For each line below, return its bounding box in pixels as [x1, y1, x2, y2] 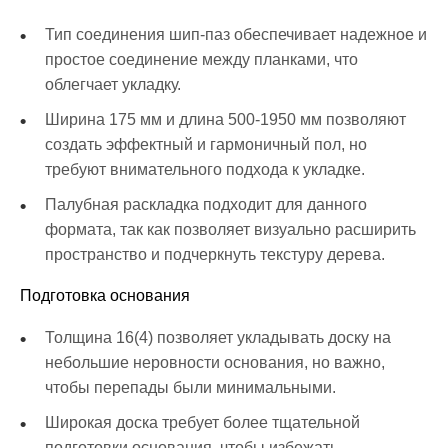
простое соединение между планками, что [45, 51, 358, 69]
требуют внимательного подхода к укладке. [45, 161, 365, 179]
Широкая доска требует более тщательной [45, 414, 360, 432]
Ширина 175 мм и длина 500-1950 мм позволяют [45, 111, 406, 129]
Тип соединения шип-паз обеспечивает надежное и [45, 26, 427, 44]
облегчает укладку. [45, 76, 181, 94]
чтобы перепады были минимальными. [45, 379, 336, 397]
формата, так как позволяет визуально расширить [45, 221, 416, 239]
